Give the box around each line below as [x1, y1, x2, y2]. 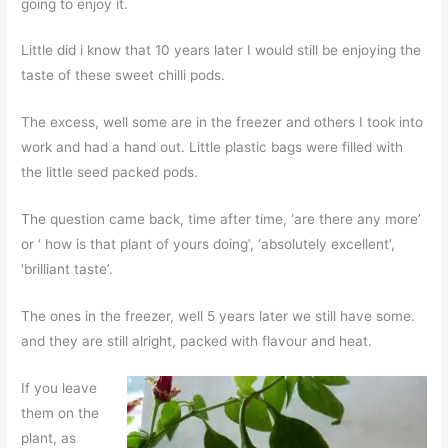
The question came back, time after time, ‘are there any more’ [21, 211, 422, 228]
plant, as [21, 429, 77, 446]
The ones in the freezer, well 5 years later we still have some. [21, 308, 416, 325]
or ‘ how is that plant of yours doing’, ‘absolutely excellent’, [21, 236, 396, 253]
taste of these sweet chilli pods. [21, 67, 226, 84]
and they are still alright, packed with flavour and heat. [21, 333, 373, 350]
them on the [21, 404, 100, 421]
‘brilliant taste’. [21, 261, 114, 278]
